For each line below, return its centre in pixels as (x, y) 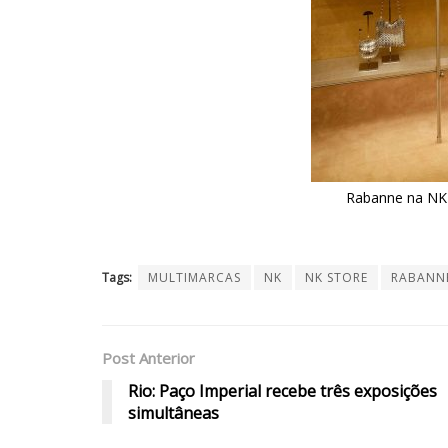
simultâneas (173, 412)
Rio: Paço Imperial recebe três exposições (282, 390)
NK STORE (336, 277)
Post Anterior (148, 357)
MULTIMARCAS (194, 277)
